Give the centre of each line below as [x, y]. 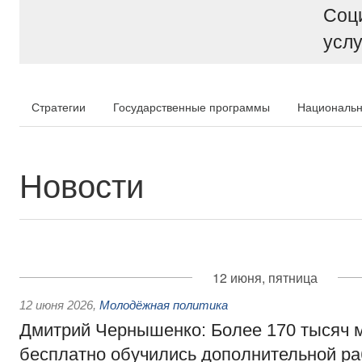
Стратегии [59, 107]
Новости [82, 184]
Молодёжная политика [164, 305]
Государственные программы [192, 107]
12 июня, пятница [265, 278]
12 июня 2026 [56, 305]
